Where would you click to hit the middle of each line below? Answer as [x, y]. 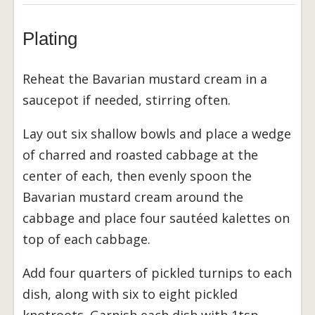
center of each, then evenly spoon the [137, 175]
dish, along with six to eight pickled [130, 294]
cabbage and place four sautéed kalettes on [156, 218]
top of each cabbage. [86, 239]
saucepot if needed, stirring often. [127, 99]
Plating [50, 38]
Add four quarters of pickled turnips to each [157, 272]
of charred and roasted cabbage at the [140, 154]
